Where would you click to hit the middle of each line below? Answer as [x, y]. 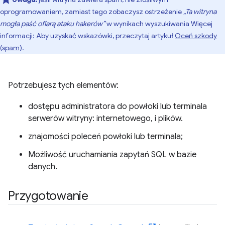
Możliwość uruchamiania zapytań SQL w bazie [112, 155]
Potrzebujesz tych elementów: [63, 85]
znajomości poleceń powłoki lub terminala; [105, 137]
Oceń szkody [196, 36]
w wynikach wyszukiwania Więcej [159, 24]
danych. [43, 167]
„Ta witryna [200, 12]
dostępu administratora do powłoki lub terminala [118, 106]
